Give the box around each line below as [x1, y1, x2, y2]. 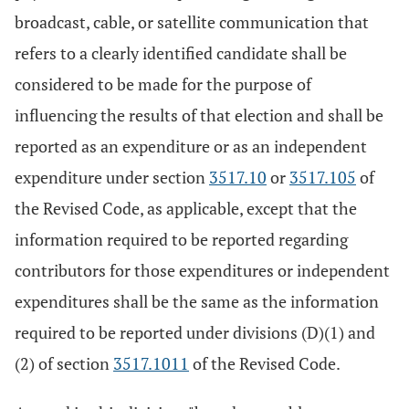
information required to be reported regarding [15, 228, 348, 250]
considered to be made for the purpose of [15, 73, 311, 95]
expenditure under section [15, 166, 209, 188]
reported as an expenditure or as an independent [15, 135, 367, 157]
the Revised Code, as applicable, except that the [15, 197, 357, 219]
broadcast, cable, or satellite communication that [15, 11, 369, 33]
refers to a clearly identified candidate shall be [15, 42, 347, 64]
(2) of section [15, 352, 113, 374]
